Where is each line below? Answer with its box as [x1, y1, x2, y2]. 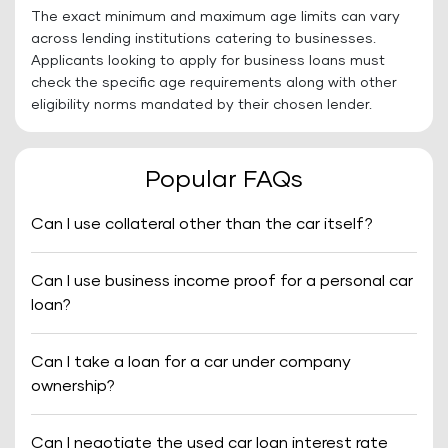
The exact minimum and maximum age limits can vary [31, 10, 400, 24]
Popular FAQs [145, 168, 303, 192]
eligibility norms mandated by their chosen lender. [31, 98, 372, 112]
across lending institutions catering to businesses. [31, 32, 376, 46]
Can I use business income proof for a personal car [31, 273, 413, 289]
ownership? [31, 378, 115, 394]
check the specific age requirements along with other [31, 76, 397, 90]
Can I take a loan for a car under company [31, 354, 351, 370]
